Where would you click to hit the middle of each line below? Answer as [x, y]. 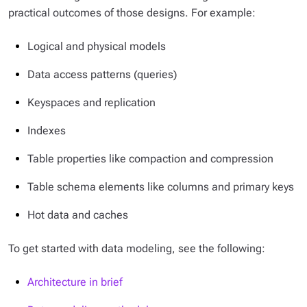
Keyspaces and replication [91, 102]
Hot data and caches [78, 215]
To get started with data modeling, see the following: [137, 248]
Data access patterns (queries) [102, 74]
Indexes [47, 131]
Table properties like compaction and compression [150, 159]
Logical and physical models [97, 46]
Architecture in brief [75, 282]
